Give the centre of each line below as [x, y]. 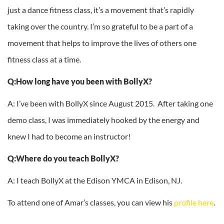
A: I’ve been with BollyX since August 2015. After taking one [110, 103]
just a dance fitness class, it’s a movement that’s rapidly [101, 10]
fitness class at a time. [44, 59]
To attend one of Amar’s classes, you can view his [91, 202]
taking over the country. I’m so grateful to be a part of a [100, 26]
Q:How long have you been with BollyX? [80, 81]
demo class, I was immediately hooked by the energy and [103, 120]
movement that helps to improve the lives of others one [102, 43]
